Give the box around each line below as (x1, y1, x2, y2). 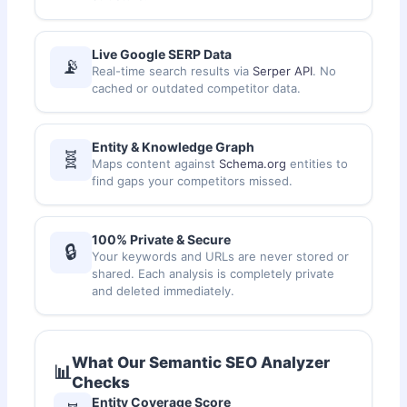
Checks (72, 372, 131, 392)
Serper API (253, 63, 313, 78)
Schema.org (219, 155, 287, 171)
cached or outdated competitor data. (92, 80, 302, 95)
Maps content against (92, 155, 220, 171)
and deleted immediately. (92, 283, 235, 298)
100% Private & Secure (92, 231, 232, 247)
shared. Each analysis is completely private (92, 265, 335, 281)
